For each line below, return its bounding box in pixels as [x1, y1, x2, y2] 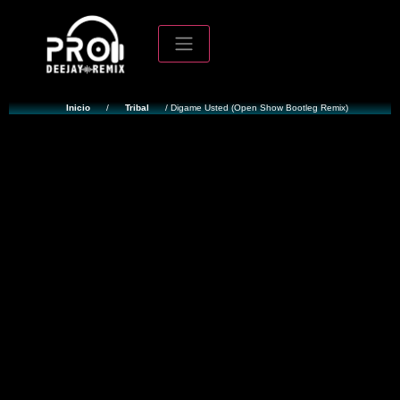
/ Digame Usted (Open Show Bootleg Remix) [162, 102, 348, 112]
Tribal [124, 102, 149, 112]
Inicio [65, 102, 90, 112]
